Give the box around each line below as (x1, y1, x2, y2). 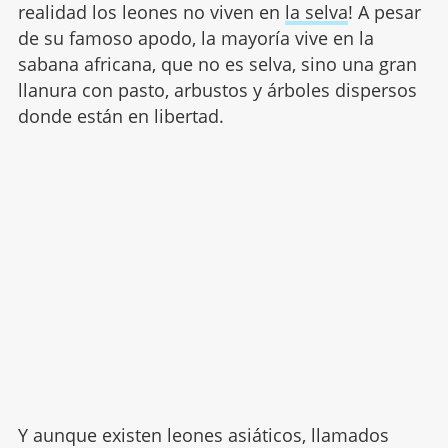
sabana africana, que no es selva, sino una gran (17, 51, 417, 76)
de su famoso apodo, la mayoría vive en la (17, 25, 374, 50)
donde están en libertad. (17, 103, 224, 128)
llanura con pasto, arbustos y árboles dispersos (17, 77, 417, 102)
